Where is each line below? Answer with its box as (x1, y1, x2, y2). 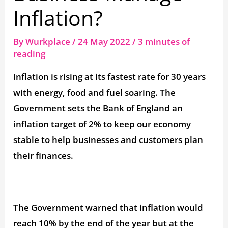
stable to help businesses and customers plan (13, 133, 204, 146)
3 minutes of (138, 35, 190, 47)
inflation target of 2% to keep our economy (13, 118, 191, 130)
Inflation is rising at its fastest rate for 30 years (13, 70, 206, 82)
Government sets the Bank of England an (13, 102, 183, 114)
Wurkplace (25, 35, 73, 47)
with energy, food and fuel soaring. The (13, 86, 176, 98)
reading (13, 47, 46, 60)
